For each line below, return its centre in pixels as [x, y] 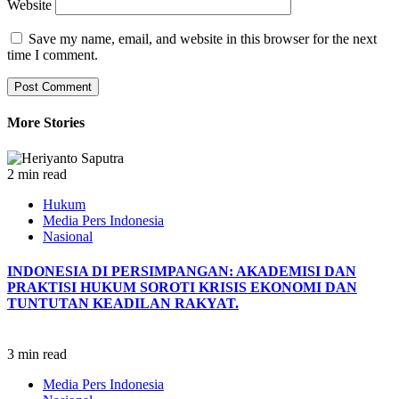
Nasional [68, 236]
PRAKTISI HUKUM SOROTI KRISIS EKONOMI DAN [182, 287]
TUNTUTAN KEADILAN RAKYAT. [123, 303]
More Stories [46, 123]
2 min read [37, 174]
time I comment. [53, 55]
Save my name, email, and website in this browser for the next [203, 39]
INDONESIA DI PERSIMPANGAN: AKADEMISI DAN [182, 271]
